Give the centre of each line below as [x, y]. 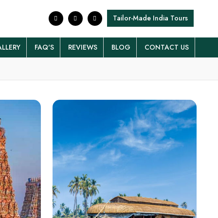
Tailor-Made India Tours [150, 18]
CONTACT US [167, 47]
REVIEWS [83, 47]
